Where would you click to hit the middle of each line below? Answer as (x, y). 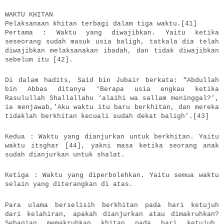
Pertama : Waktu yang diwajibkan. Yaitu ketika (112, 33)
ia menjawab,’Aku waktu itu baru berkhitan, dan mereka (112, 107)
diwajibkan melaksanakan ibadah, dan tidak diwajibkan (112, 51)
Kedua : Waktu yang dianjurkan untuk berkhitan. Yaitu (112, 137)
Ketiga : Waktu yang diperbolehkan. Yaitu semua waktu (112, 175)
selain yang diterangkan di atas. (69, 184)
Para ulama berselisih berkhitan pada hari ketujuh (112, 205)
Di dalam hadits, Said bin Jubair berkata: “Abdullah (112, 80)
